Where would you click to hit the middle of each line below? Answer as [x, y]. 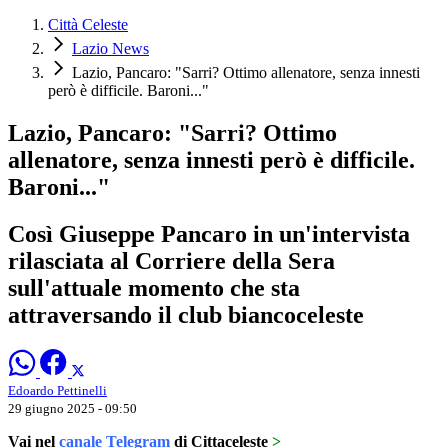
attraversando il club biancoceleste [186, 314]
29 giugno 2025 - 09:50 [72, 408]
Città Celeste [88, 25]
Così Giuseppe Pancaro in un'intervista [209, 233]
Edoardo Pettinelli [57, 390]
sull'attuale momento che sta [154, 287]
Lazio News [110, 49]
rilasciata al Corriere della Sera [171, 260]
